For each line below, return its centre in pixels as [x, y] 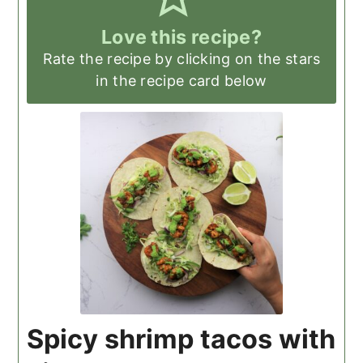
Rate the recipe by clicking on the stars [181, 58]
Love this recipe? [181, 36]
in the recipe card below [181, 80]
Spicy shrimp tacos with [181, 339]
